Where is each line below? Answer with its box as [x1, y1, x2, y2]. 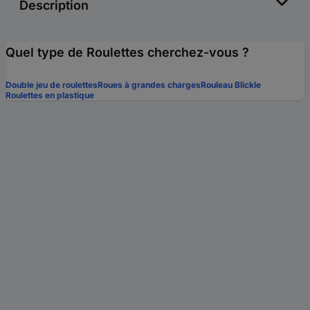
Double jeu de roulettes [6, 79, 98, 90]
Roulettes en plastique [6, 89, 94, 100]
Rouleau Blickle [201, 79, 261, 90]
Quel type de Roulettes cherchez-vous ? [6, 44, 249, 60]
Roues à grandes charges [98, 79, 201, 90]
